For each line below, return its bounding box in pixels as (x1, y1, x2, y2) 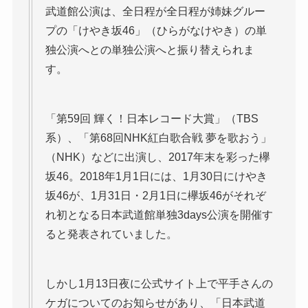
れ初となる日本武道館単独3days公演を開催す (45, 208, 273, 221)
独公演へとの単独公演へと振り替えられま (45, 43, 254, 56)
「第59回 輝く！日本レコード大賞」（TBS (45, 112, 258, 124)
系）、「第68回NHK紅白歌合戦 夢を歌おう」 (45, 131, 272, 144)
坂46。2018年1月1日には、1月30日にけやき (45, 170, 267, 182)
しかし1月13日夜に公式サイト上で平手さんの (45, 277, 273, 289)
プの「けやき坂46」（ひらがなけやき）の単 (45, 24, 267, 36)
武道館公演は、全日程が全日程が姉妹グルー (45, 5, 265, 17)
